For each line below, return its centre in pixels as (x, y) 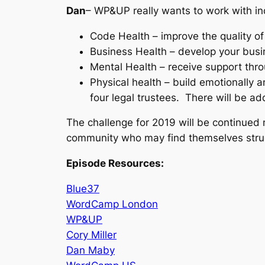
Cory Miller (91, 235)
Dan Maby (91, 250)
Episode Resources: (115, 164)
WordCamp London (112, 204)
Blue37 (83, 188)
